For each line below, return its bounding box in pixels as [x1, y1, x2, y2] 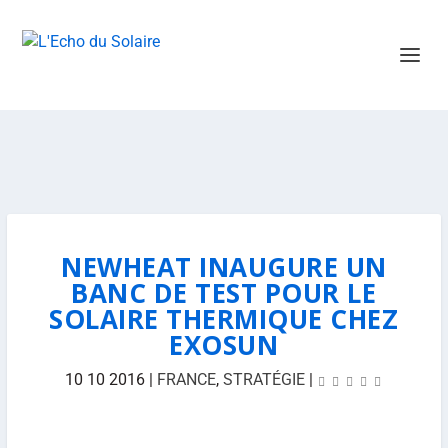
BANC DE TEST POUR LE [71, 275, 377, 311]
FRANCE [156, 370, 216, 389]
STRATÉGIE [222, 370, 305, 389]
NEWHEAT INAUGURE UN [61, 249, 387, 285]
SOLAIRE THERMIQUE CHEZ [49, 301, 399, 337]
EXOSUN [169, 327, 279, 363]
